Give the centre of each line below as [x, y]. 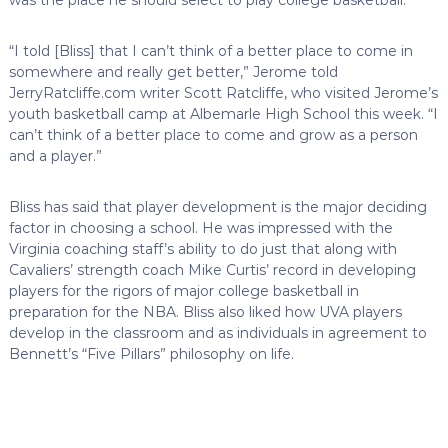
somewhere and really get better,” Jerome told [173, 71]
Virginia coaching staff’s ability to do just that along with [202, 248]
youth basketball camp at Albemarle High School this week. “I [223, 113]
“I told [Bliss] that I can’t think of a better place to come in [210, 50]
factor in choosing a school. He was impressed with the [200, 227]
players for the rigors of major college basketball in [183, 290]
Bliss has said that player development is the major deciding [217, 206]
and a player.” [55, 155]
